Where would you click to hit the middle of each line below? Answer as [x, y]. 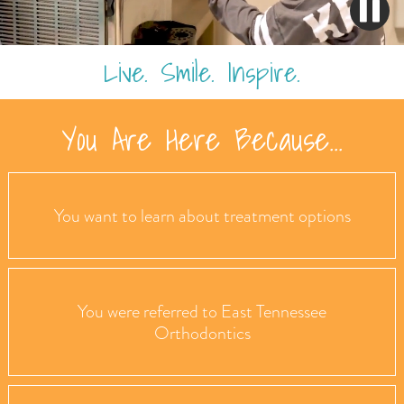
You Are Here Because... [202, 138]
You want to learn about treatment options [202, 215]
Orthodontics [202, 332]
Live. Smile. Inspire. [202, 72]
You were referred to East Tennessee [202, 311]
